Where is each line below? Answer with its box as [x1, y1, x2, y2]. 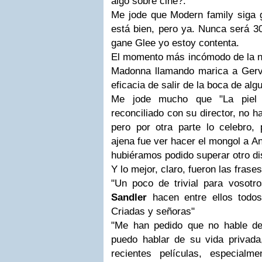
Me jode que [111, 9, 171, 20]
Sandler [111, 192, 147, 203]
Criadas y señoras [111, 206, 191, 217]
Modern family [170, 9, 234, 20]
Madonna [111, 65, 151, 77]
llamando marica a [151, 65, 242, 77]
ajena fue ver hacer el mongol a [111, 136, 251, 147]
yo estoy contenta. [156, 37, 239, 49]
